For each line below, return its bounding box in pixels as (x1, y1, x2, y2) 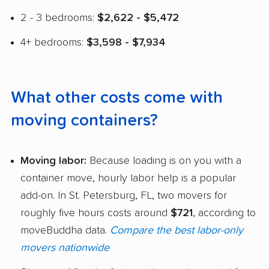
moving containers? (11, 112, 158, 130)
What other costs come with (11, 89, 223, 107)
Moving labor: (20, 155, 86, 166)
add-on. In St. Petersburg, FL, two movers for (20, 190, 227, 201)
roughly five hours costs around (20, 207, 171, 219)
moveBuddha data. (20, 225, 110, 236)
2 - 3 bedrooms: (20, 13, 97, 24)
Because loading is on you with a (86, 155, 241, 166)
